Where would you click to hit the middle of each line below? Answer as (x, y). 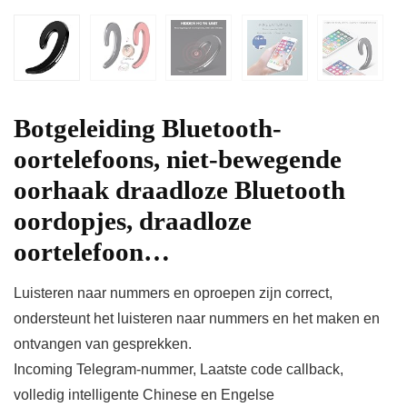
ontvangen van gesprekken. (103, 344)
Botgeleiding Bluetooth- (148, 129)
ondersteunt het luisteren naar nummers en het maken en (197, 319)
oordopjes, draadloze (133, 221)
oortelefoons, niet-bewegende (178, 159)
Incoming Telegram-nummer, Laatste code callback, (179, 370)
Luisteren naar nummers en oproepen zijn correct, (173, 293)
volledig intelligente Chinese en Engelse (144, 395)
